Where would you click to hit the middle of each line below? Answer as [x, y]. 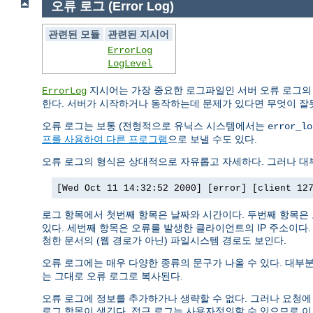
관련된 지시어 [139, 35]
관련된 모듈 [74, 35]
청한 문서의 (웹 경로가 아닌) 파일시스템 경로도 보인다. [164, 241]
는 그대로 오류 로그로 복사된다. [112, 276]
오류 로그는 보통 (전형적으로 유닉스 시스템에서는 [155, 126]
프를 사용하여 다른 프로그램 [105, 139]
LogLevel [130, 64]
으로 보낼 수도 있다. [212, 139]
